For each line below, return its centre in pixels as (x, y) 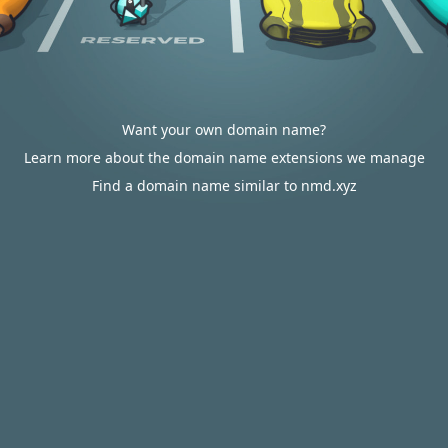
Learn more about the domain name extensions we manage (224, 157)
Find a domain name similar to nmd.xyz (224, 185)
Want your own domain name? (224, 129)
